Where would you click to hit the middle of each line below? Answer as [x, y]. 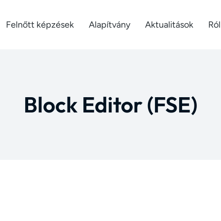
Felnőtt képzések [40, 25]
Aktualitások [169, 25]
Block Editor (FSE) [110, 104]
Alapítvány [110, 25]
